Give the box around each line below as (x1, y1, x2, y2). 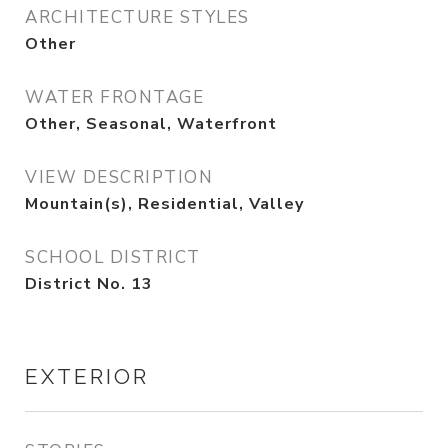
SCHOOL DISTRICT (25, 246, 201, 270)
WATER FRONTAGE (25, 86, 204, 110)
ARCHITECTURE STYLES (25, 6, 250, 30)
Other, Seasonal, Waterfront (25, 113, 277, 136)
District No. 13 (25, 273, 153, 296)
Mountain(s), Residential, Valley (25, 193, 304, 216)
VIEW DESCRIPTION (25, 166, 213, 190)
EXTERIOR (25, 364, 149, 390)
